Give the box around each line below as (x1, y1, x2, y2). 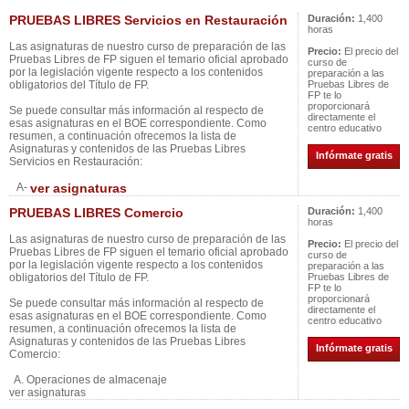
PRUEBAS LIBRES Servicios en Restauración (9, 13, 288, 27)
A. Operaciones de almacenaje (9, 373, 167, 386)
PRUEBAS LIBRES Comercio (9, 205, 184, 220)
